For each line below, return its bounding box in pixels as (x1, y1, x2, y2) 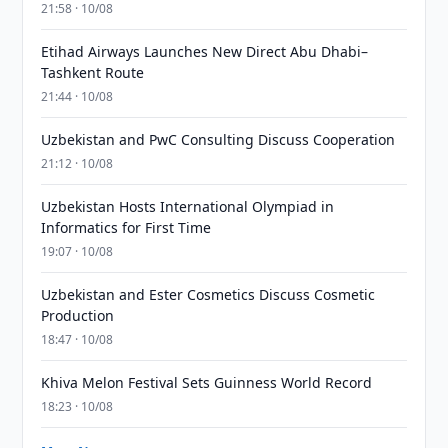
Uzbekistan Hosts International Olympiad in (41, 197, 335, 216)
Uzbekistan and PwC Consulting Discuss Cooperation (41, 130, 396, 149)
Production (41, 306, 115, 325)
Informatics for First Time (41, 218, 212, 237)
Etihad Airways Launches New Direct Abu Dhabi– (41, 42, 369, 61)
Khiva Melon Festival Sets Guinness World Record (41, 373, 373, 392)
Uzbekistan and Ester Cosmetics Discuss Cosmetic (41, 285, 376, 304)
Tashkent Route (41, 63, 145, 82)
